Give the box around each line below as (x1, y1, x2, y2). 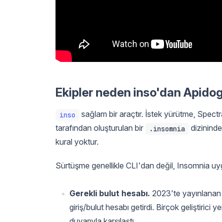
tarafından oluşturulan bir (55, 122, 145, 133)
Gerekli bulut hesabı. (69, 188, 150, 198)
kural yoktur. (55, 136, 99, 147)
